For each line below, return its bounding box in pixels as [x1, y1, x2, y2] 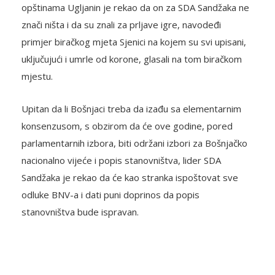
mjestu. [21, 70, 53, 83]
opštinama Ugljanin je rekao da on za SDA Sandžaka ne [21, 1, 249, 14]
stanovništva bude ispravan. [21, 206, 139, 219]
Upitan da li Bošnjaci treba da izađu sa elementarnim [21, 103, 241, 115]
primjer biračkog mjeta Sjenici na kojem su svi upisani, [21, 36, 246, 48]
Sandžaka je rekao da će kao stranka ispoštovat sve [21, 171, 238, 184]
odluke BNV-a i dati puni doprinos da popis [21, 188, 199, 201]
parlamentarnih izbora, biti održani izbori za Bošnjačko [21, 137, 247, 150]
